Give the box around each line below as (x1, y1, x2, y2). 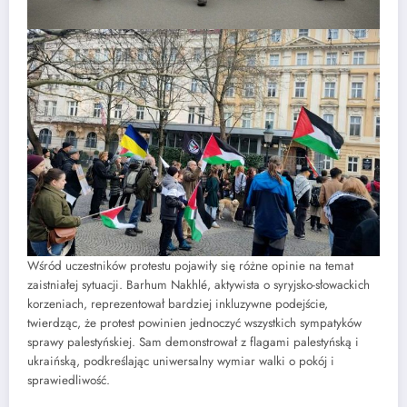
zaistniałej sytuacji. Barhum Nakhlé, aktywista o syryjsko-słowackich (27, 275, 370, 293)
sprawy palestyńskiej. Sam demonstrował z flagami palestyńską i (27, 333, 359, 351)
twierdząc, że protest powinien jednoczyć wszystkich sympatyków (27, 313, 362, 332)
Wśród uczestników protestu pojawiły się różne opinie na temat (27, 256, 353, 274)
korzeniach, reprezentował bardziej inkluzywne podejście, (27, 294, 328, 313)
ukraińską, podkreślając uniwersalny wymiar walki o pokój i (27, 352, 334, 370)
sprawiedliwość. (27, 371, 110, 389)
